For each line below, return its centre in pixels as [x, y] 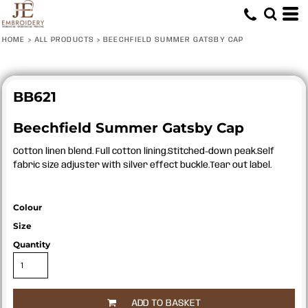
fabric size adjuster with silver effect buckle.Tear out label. [142, 165]
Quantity [32, 244]
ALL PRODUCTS [64, 40]
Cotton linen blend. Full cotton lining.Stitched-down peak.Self [144, 152]
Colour [27, 207]
